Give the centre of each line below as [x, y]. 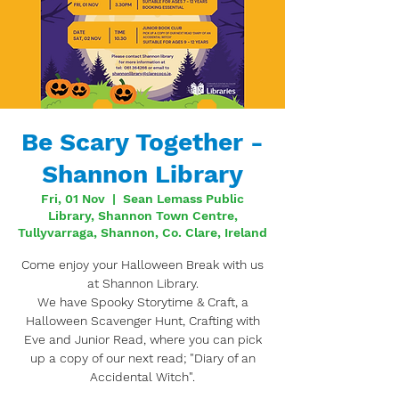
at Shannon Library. [142, 283]
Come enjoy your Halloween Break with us [142, 265]
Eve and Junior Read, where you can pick [142, 339]
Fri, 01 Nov [73, 199]
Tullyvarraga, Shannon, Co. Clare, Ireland [142, 232]
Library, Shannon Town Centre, [142, 216]
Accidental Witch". [142, 377]
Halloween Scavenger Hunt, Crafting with [142, 321]
